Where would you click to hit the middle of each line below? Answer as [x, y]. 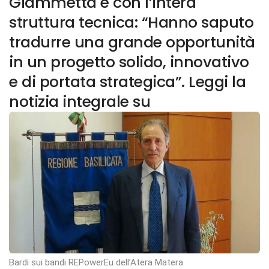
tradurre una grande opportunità [132, 42]
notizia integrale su [80, 102]
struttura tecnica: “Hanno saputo [131, 23]
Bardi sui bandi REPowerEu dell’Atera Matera [96, 262]
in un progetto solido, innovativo [129, 62]
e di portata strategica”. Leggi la [127, 82]
